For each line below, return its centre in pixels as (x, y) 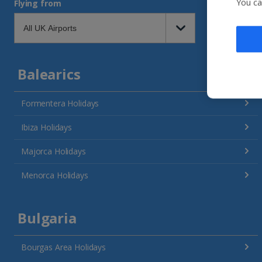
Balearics (49, 74)
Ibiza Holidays (47, 127)
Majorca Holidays (54, 151)
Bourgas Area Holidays (64, 247)
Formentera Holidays (60, 103)
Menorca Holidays (55, 175)
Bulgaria (47, 218)
